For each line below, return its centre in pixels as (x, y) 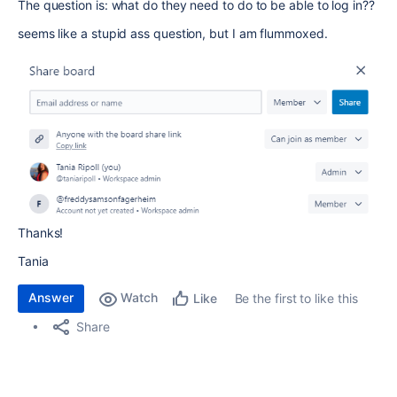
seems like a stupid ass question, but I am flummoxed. (175, 33)
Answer (51, 298)
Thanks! (41, 233)
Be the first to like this (296, 299)
